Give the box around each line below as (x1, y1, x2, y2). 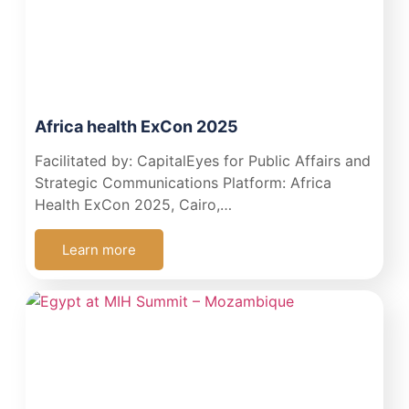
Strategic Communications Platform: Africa (34, 173, 331, 192)
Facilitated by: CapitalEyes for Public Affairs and (34, 151, 371, 170)
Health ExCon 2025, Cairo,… (34, 194, 232, 214)
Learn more (61, 240, 136, 258)
